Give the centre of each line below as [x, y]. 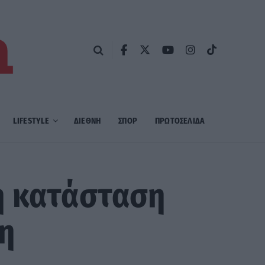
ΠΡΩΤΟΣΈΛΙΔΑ [180, 121]
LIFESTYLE [31, 121]
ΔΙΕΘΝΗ [87, 121]
